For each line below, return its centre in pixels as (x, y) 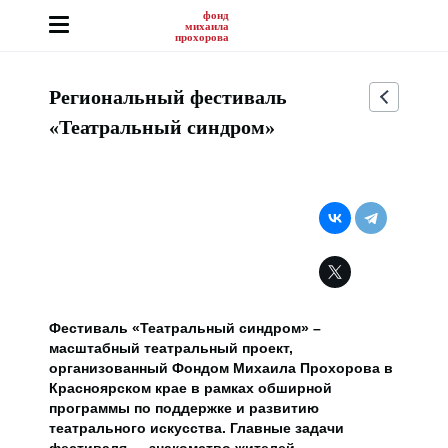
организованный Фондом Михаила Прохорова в (221, 368)
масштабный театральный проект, (171, 348)
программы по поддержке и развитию (184, 408)
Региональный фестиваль (168, 97)
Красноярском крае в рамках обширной (190, 388)
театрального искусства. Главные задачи (196, 428)
